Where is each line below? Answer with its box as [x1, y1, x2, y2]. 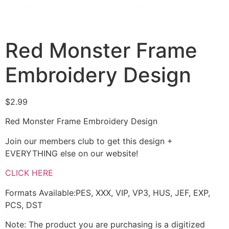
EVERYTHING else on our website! [5, 148, 138, 158]
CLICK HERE [5, 168, 53, 178]
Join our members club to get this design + [5, 135, 173, 146]
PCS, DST [5, 199, 42, 210]
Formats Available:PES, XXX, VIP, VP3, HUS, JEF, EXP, [5, 187, 210, 198]
